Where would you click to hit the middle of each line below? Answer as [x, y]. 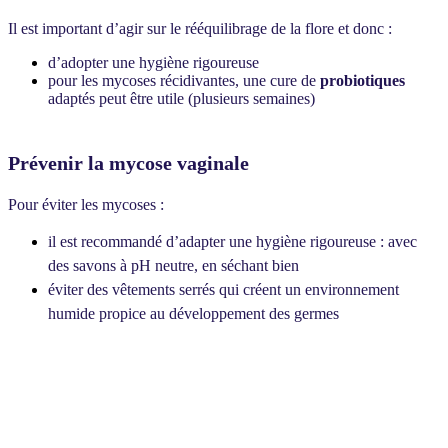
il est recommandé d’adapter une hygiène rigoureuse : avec [232, 242]
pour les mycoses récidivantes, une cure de [184, 80]
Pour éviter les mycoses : [86, 205]
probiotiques [362, 80]
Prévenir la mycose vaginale [128, 163]
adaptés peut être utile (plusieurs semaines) [181, 98]
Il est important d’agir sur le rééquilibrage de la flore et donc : [200, 28]
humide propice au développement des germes [197, 314]
